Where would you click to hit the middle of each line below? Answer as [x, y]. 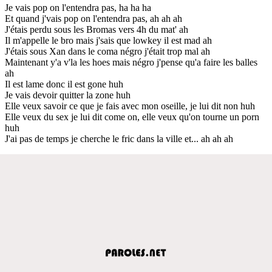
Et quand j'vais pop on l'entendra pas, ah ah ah [93, 18]
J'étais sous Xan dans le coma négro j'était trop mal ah [107, 51]
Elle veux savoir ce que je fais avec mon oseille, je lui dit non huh [130, 106]
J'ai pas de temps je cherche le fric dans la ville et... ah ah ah [119, 138]
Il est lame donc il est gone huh [64, 84]
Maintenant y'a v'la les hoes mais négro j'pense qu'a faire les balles [131, 62]
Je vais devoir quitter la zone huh [68, 95]
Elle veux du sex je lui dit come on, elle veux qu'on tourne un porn [132, 117]
